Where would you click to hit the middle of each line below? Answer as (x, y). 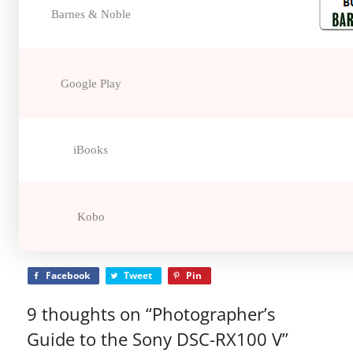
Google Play (91, 83)
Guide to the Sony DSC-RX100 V (155, 340)
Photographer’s (214, 314)
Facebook (68, 276)
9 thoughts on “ (90, 314)
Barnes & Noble (91, 14)
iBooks (91, 150)
